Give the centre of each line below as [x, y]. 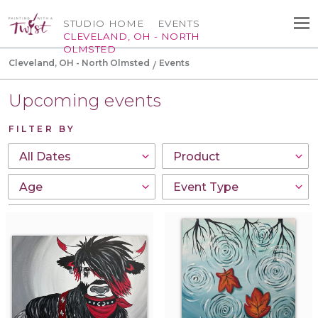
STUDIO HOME [104, 24]
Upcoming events [85, 100]
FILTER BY [42, 128]
